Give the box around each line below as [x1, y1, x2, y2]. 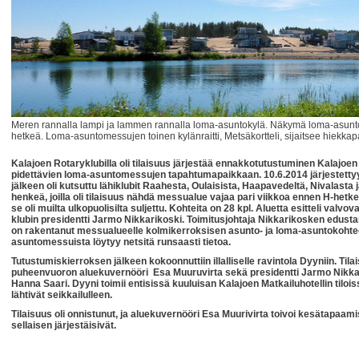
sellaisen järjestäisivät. [11, 320, 116, 331]
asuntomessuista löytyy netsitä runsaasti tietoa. [11, 236, 231, 248]
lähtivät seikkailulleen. [11, 289, 112, 301]
